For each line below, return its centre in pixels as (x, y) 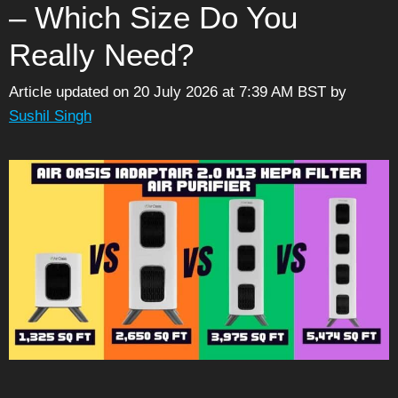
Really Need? (101, 54)
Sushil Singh (50, 116)
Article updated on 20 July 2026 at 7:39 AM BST (167, 92)
